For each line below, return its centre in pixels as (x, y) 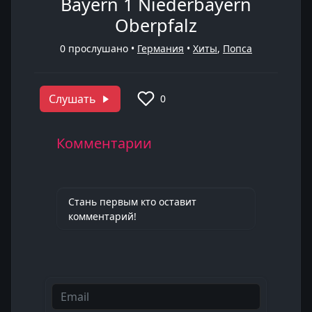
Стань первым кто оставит (132, 202)
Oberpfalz (156, 25)
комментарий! (102, 216)
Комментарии (104, 143)
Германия (161, 48)
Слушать (72, 99)
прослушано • (101, 48)
